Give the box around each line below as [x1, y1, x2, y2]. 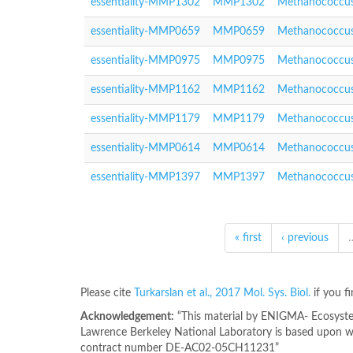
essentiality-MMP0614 [91, 143, 200, 154]
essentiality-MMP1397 [91, 172, 200, 183]
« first [235, 232, 262, 243]
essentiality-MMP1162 [91, 84, 200, 95]
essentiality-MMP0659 [91, 26, 200, 37]
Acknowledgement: [80, 311, 174, 322]
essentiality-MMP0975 [91, 55, 200, 66]
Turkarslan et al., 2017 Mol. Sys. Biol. [134, 288, 314, 299]
